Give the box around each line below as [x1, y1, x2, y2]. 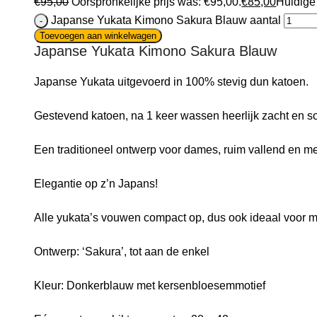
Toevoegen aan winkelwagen [40, 30, 157, 41]
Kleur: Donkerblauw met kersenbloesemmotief [34, 279, 266, 292]
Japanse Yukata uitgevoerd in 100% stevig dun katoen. [34, 75, 309, 88]
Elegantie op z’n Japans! [34, 177, 158, 190]
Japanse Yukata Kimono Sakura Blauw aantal [51, 13, 282, 26]
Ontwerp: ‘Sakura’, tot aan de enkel [34, 245, 210, 258]
